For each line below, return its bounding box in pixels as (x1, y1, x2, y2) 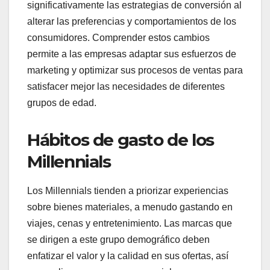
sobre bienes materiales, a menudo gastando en (27, 202, 233, 213)
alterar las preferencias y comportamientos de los (27, 16, 236, 27)
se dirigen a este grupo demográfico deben (27, 234, 210, 245)
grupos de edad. (27, 97, 96, 108)
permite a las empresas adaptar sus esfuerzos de (27, 48, 236, 59)
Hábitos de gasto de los (27, 129, 214, 150)
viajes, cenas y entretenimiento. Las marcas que (27, 218, 232, 229)
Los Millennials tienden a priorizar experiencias (27, 186, 228, 196)
